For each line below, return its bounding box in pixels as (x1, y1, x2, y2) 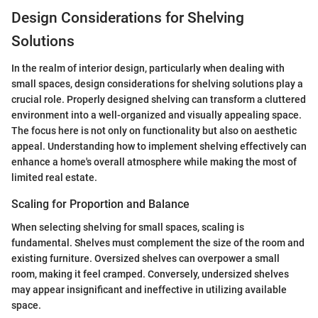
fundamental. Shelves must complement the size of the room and (11, 236, 305, 248)
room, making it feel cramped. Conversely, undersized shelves (11, 268, 289, 280)
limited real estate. (11, 172, 97, 184)
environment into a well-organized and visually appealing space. (11, 109, 302, 121)
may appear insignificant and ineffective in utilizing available (11, 283, 287, 295)
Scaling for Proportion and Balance (11, 197, 190, 212)
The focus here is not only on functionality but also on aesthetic (11, 125, 297, 137)
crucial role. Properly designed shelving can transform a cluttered (11, 94, 306, 106)
